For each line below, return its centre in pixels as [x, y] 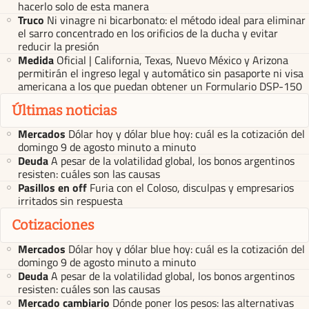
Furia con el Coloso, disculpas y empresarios [192, 188]
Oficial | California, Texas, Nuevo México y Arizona [172, 60]
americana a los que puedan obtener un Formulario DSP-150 [160, 86]
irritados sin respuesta [70, 201]
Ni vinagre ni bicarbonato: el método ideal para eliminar [176, 20]
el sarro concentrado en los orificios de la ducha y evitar [148, 33]
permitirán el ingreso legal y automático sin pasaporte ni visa [161, 73]
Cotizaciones [53, 225]
